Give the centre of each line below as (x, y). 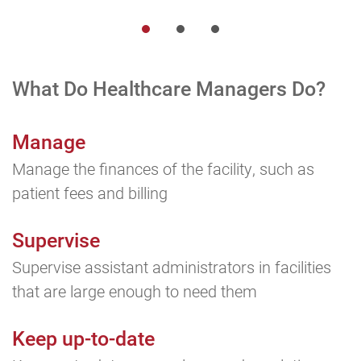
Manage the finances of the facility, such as (163, 168)
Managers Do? (261, 88)
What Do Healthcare (104, 88)
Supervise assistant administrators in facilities (172, 266)
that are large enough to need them (135, 290)
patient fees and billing (90, 192)
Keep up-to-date (83, 338)
